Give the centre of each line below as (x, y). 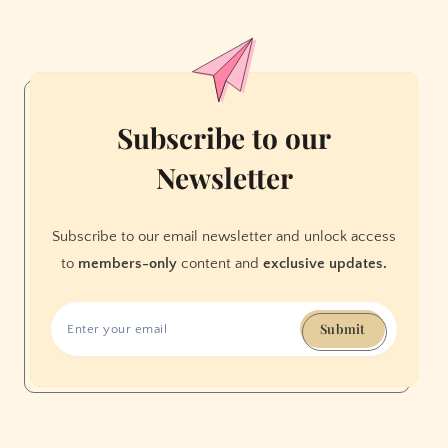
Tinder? (143, 49)
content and (220, 263)
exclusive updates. (325, 263)
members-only (127, 263)
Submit (342, 329)
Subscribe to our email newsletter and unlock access (224, 236)
